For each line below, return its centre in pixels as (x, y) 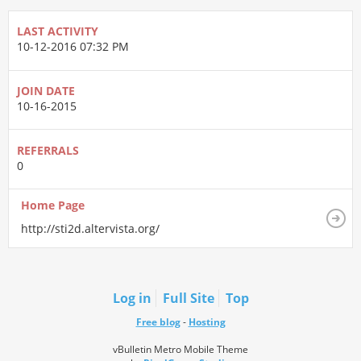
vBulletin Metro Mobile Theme (180, 349)
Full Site (188, 298)
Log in (132, 298)
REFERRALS (48, 150)
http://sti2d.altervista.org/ (90, 228)
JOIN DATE (46, 90)
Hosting (207, 322)
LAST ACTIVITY (58, 31)
